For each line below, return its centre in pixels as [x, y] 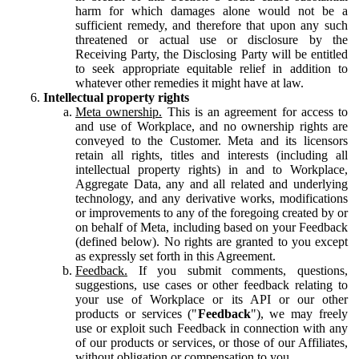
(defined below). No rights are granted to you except [212, 241]
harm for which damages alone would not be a [212, 10]
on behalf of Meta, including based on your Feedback [212, 227]
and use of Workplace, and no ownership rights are [212, 126]
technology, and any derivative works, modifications [212, 198]
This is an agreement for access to [255, 111]
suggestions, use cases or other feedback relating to [212, 284]
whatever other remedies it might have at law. [190, 83]
